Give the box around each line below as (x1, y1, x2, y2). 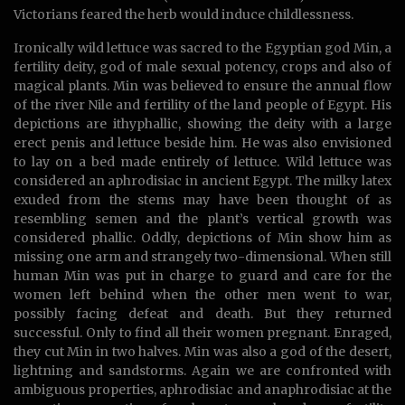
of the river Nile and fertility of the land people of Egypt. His (14, 97, 391, 114)
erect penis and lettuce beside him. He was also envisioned (14, 135, 391, 152)
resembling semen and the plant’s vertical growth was (14, 211, 391, 228)
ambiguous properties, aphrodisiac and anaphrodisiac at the (14, 381, 391, 399)
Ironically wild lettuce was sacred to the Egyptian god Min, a (14, 40, 391, 57)
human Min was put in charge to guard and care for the (14, 268, 391, 285)
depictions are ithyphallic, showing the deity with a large (14, 116, 391, 133)
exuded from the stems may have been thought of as (14, 192, 391, 209)
